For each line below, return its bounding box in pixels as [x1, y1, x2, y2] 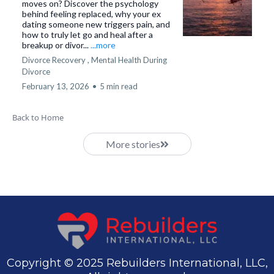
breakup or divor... [22, 40, 91, 51]
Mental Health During [91, 55, 167, 65]
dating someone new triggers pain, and [22, 19, 170, 30]
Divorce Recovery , [22, 55, 89, 65]
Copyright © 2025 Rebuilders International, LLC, [6, 256, 268, 270]
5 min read [100, 81, 138, 92]
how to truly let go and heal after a [22, 29, 153, 40]
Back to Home [12, 112, 64, 124]
